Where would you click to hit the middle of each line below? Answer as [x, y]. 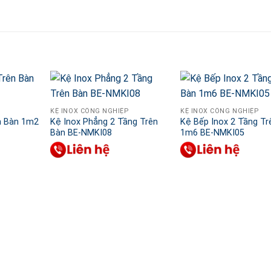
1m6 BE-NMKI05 [213, 133]
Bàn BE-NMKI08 [81, 133]
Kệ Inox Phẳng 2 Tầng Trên [104, 122]
